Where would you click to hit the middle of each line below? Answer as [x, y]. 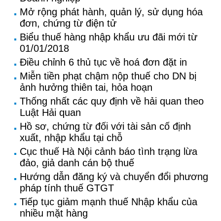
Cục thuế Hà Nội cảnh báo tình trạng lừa [109, 151]
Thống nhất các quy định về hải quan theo [112, 101]
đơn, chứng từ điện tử [68, 23]
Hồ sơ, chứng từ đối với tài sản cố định [105, 126]
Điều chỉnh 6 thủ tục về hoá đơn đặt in [103, 62]
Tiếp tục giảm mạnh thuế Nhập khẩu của [109, 202]
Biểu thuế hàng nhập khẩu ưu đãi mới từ [109, 37]
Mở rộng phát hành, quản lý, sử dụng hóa [111, 12]
